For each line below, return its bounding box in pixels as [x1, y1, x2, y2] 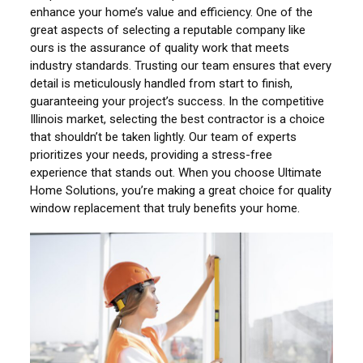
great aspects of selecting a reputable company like [30, 23, 306, 38]
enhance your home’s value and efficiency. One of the [30, 5, 314, 20]
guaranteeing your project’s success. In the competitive [30, 94, 325, 109]
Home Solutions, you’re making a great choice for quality [30, 183, 332, 199]
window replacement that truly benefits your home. [30, 201, 301, 216]
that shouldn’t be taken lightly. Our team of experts [30, 130, 297, 145]
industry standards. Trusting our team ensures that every [30, 58, 332, 74]
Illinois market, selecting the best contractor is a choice [30, 112, 326, 127]
